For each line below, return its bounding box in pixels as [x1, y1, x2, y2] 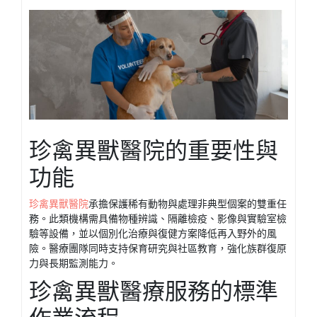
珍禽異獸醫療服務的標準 [29, 277, 278, 306]
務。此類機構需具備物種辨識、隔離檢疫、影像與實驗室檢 [29, 212, 287, 226]
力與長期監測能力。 [29, 257, 118, 270]
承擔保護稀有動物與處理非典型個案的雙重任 [88, 197, 287, 211]
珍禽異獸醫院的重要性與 [29, 136, 278, 166]
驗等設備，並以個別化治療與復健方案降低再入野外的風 [29, 227, 277, 241]
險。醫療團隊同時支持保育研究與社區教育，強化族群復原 [29, 242, 287, 255]
